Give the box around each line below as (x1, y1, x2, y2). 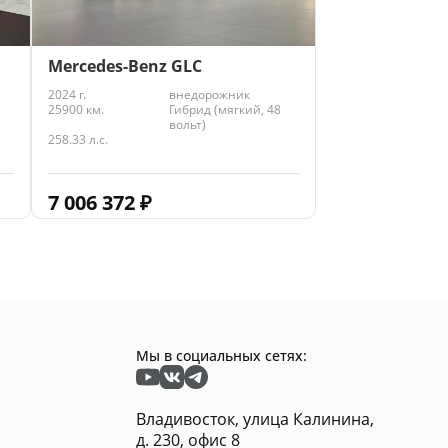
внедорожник (168, 87, 250, 103)
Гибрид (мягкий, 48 (168, 102, 281, 118)
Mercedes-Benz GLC (48, 55, 202, 78)
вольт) (168, 117, 206, 133)
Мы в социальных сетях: (136, 346, 307, 366)
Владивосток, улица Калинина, (136, 408, 374, 431)
